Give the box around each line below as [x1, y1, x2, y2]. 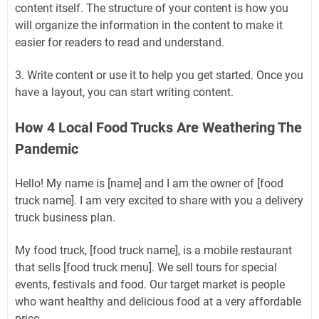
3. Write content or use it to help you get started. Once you [15, 68, 303, 82]
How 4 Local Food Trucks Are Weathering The [15, 119, 302, 136]
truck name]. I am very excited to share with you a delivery [15, 194, 303, 207]
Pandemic [15, 140, 78, 157]
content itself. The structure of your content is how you [15, 1, 288, 15]
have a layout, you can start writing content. [15, 85, 234, 99]
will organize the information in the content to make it [15, 19, 283, 32]
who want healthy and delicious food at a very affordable [15, 295, 301, 308]
